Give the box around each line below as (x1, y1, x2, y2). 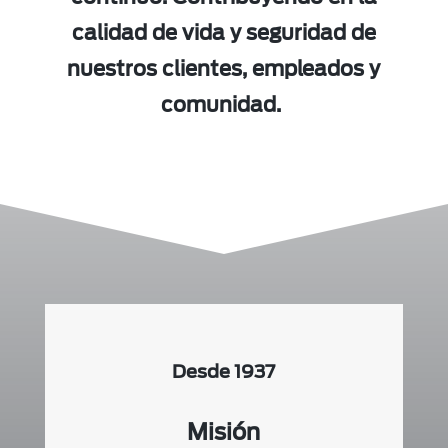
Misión (187, 421, 261, 444)
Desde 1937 (172, 363, 276, 382)
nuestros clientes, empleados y (67, 59, 381, 80)
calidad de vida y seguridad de (71, 23, 376, 44)
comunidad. (161, 95, 287, 116)
